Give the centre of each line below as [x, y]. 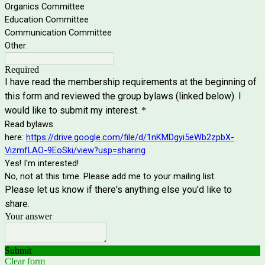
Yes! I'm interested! [42, 164]
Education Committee [47, 20]
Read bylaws [29, 125]
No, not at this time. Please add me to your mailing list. [110, 177]
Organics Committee [45, 7]
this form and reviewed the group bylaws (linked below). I [123, 96]
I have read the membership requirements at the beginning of [131, 82]
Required [22, 70]
